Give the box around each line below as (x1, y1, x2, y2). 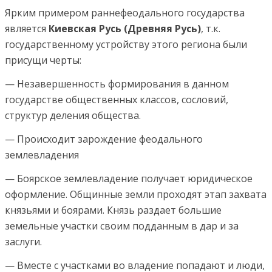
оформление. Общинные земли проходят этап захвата (5, 187, 267, 201)
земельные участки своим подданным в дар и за (5, 219, 239, 233)
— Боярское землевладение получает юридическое (5, 171, 253, 185)
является (5, 21, 49, 35)
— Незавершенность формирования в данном (5, 76, 229, 90)
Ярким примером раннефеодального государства (5, 5, 245, 19)
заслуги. (5, 234, 42, 248)
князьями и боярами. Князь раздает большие (5, 203, 222, 217)
